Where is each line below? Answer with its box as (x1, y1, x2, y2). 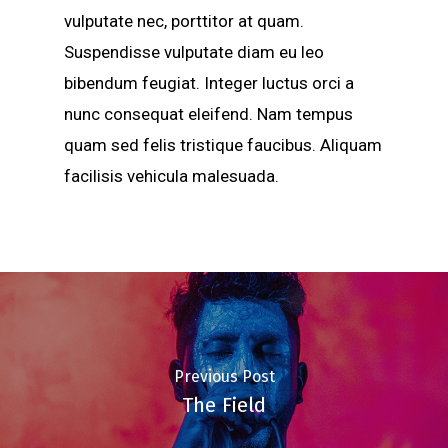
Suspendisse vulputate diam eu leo (64, 42, 324, 62)
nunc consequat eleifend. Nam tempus (64, 104, 353, 124)
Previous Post (173, 366, 275, 386)
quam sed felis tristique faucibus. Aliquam (64, 135, 382, 155)
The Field (182, 392, 266, 418)
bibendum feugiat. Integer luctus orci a (64, 73, 354, 93)
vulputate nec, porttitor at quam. (64, 11, 304, 31)
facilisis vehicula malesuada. (64, 166, 279, 186)
